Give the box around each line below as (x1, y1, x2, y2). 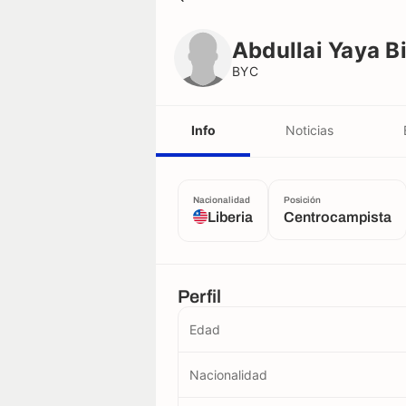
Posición (284, 195, 321, 205)
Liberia (208, 209, 253, 225)
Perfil (178, 286, 222, 306)
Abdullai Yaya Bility (217, 7, 328, 21)
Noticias (285, 121, 333, 138)
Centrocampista (284, 209, 391, 225)
